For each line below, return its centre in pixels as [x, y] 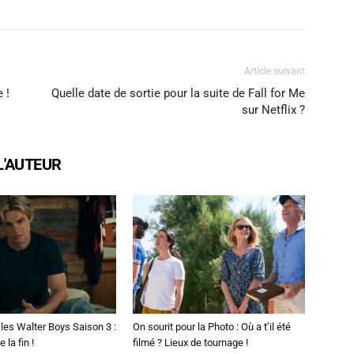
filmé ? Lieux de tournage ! [190, 343]
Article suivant [275, 71]
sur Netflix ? [273, 110]
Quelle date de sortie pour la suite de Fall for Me [178, 93]
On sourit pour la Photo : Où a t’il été [212, 327]
